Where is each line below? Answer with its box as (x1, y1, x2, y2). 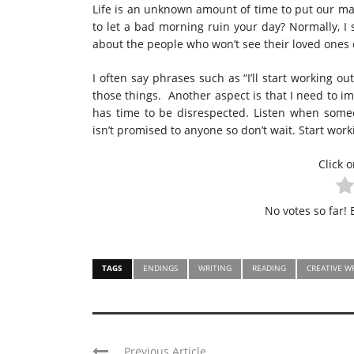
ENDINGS (143, 262, 178, 273)
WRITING (198, 262, 232, 273)
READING (252, 262, 286, 273)
